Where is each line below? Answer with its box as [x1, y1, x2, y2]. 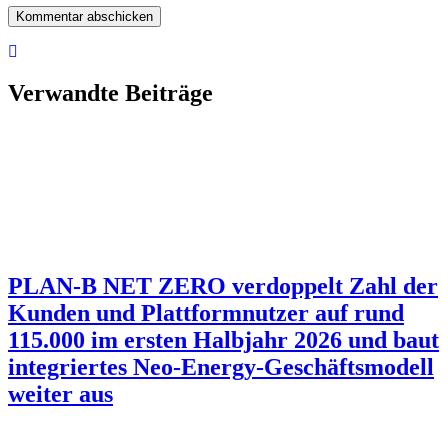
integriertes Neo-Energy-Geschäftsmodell [8, 354, 434, 381]
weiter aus [8, 381, 113, 408]
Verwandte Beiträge [8, 80, 213, 107]
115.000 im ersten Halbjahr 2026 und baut [8, 327, 439, 354]
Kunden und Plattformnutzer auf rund [8, 300, 404, 327]
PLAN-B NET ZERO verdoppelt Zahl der [8, 273, 438, 300]
